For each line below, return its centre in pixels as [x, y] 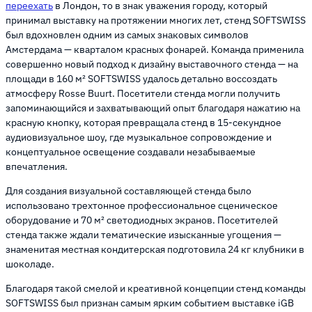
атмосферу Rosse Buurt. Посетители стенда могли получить [143, 94]
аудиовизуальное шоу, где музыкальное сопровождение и [139, 138]
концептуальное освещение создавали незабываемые [131, 152]
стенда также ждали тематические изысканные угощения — [143, 235]
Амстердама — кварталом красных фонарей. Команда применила [155, 50]
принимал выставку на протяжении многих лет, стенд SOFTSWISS [156, 21]
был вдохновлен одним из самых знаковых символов [127, 35]
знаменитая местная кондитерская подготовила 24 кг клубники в [155, 250]
